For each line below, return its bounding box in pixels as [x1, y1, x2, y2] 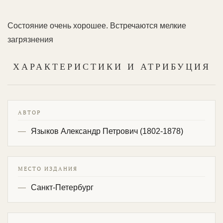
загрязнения [7, 35, 53, 44]
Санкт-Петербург [31, 183, 94, 192]
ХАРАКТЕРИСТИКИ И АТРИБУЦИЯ [12, 61, 211, 72]
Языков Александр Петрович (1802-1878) [31, 126, 183, 135]
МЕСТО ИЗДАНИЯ [18, 165, 78, 172]
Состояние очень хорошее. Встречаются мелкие [7, 21, 186, 30]
